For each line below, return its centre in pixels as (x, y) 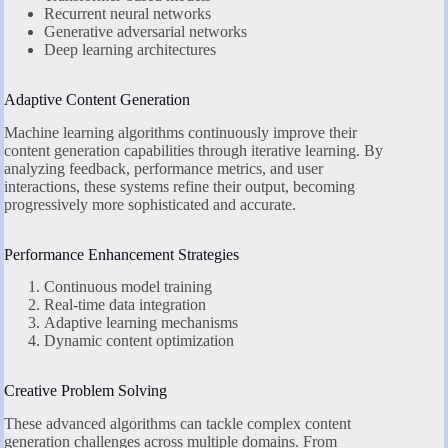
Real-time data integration (125, 305)
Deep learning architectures (130, 49)
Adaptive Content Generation (97, 99)
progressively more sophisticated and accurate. (150, 204)
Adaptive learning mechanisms (141, 323)
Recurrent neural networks (127, 13)
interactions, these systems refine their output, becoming (179, 186)
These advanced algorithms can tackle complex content (177, 424)
